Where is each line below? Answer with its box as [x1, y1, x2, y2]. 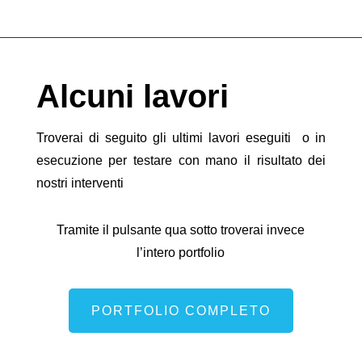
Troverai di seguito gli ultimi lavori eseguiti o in [36, 130, 326, 145]
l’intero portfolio [137, 245, 225, 259]
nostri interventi [36, 175, 124, 190]
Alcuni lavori [36, 78, 229, 114]
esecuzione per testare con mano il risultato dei [36, 153, 326, 167]
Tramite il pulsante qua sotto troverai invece [57, 222, 305, 237]
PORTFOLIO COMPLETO [90, 303, 271, 318]
